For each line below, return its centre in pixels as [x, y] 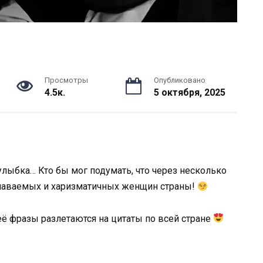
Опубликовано [179, 80]
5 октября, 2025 [189, 93]
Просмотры [66, 80]
